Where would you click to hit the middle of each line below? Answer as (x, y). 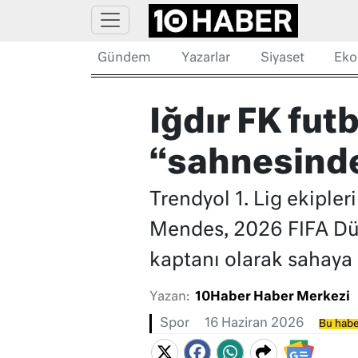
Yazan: (169, 298)
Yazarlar (205, 58)
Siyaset (282, 58)
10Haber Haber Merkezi (272, 298)
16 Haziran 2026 (254, 324)
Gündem (124, 58)
